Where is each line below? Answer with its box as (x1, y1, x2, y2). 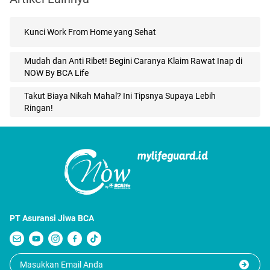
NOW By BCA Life (24, 67, 89, 78)
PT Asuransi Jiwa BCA (10, 213, 94, 224)
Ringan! (24, 102, 53, 113)
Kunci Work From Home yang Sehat (24, 27, 156, 37)
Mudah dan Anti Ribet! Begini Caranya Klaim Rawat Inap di (24, 55, 242, 66)
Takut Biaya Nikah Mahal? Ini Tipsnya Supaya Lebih (24, 90, 216, 101)
